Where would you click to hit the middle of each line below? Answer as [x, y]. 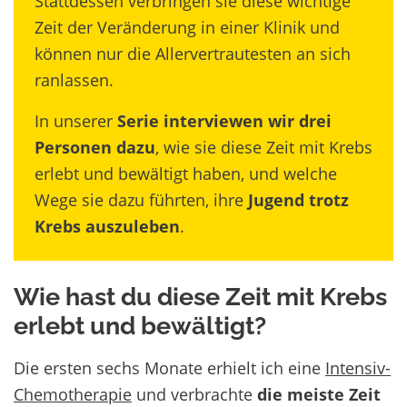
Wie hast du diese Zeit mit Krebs [200, 297]
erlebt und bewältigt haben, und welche [186, 173]
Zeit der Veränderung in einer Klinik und [187, 27]
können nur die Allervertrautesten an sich [193, 53]
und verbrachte [194, 394]
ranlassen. [76, 79]
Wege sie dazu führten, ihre [141, 199]
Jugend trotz [298, 199]
